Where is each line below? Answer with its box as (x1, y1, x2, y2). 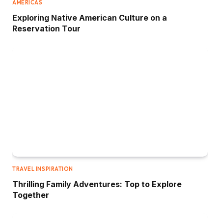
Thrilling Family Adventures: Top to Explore (12, 179, 182, 189)
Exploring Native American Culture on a (12, 12, 167, 23)
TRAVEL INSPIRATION (12, 165, 73, 172)
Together (12, 190, 49, 200)
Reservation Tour (12, 23, 81, 33)
